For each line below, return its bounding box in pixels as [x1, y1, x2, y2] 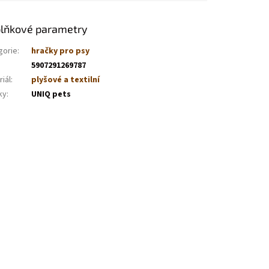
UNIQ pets [31, 88, 71, 100]
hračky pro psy [31, 44, 90, 57]
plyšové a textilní [31, 73, 100, 86]
